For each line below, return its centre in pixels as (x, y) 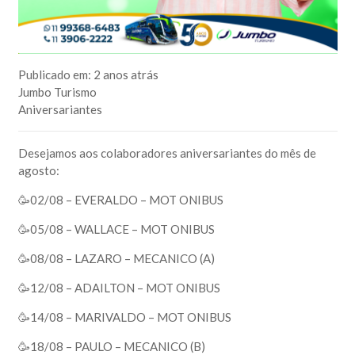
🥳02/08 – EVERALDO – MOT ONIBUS (120, 199)
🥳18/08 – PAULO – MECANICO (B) (111, 346)
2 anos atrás (126, 74)
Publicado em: (55, 74)
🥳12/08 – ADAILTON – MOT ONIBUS (119, 287)
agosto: (38, 170)
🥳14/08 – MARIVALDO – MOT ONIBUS (124, 317)
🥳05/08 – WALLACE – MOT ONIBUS (116, 229)
